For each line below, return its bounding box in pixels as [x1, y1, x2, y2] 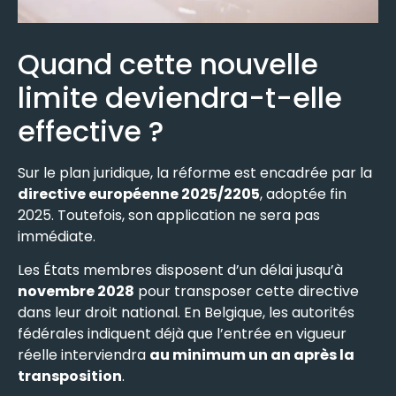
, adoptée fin [260, 183, 346, 204]
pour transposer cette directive [134, 281, 359, 302]
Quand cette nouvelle [18, 43, 318, 84]
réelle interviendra [18, 345, 149, 366]
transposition [18, 366, 122, 387]
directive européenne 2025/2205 [18, 183, 260, 204]
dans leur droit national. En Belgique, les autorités [18, 302, 354, 324]
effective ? [18, 110, 164, 151]
